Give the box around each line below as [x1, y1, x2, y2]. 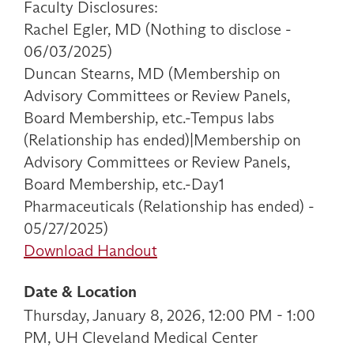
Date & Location [24, 282, 137, 301]
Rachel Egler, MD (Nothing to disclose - [24, 20, 292, 39]
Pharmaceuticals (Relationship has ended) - [24, 197, 314, 216]
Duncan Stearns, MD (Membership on [24, 64, 281, 83]
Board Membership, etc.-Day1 [24, 175, 224, 194]
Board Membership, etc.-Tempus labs [24, 108, 274, 127]
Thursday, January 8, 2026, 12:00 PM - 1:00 [24, 306, 315, 325]
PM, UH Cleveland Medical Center [24, 328, 258, 347]
